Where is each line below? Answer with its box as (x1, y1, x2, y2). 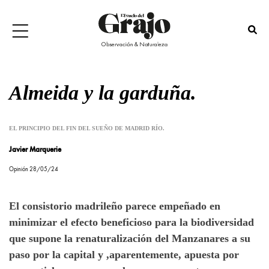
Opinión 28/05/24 (9, 166, 58, 173)
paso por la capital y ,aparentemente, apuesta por (9, 249, 239, 261)
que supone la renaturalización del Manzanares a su (9, 232, 250, 245)
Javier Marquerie (9, 147, 61, 154)
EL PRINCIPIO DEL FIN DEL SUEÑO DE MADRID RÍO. (9, 125, 165, 132)
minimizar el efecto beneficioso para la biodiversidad (9, 216, 254, 229)
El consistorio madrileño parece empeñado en (9, 200, 220, 213)
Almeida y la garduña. (9, 82, 196, 104)
